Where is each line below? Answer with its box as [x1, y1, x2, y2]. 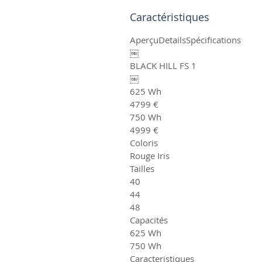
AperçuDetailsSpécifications [130, 33, 241, 46]
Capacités [130, 213, 168, 226]
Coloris [130, 136, 158, 149]
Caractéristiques [130, 9, 209, 24]
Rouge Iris [130, 149, 170, 161]
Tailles [130, 162, 154, 174]
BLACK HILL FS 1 [130, 59, 196, 71]
